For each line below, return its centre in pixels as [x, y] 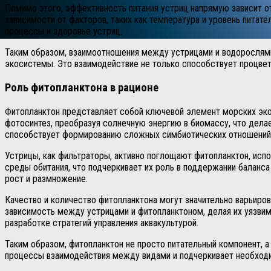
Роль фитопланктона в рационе [82, 87]
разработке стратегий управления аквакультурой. [102, 223]
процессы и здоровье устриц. [64, 31]
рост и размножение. [46, 178]
